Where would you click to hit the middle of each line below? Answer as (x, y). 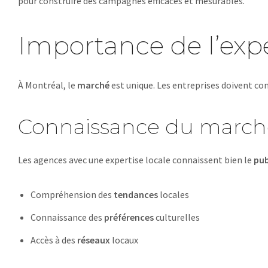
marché (93, 85)
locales (173, 194)
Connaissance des (67, 217)
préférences (129, 217)
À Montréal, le (48, 85)
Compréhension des (72, 194)
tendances (135, 194)
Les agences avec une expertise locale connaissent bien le (136, 160)
